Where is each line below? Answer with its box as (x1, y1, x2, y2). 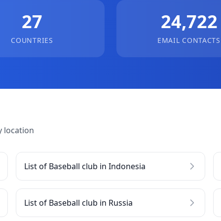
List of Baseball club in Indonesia (24, 161, 146, 172)
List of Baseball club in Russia (24, 197, 133, 208)
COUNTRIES (11, 36, 53, 45)
